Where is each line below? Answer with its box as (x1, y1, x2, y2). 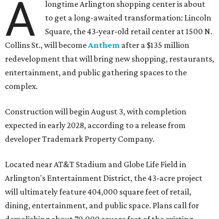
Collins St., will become (5, 40, 88, 50)
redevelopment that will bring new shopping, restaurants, (5, 54, 214, 64)
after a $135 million (121, 40, 189, 50)
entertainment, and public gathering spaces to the (5, 67, 187, 77)
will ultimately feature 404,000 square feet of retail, (5, 187, 191, 197)
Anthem (88, 40, 120, 50)
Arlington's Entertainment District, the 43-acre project (5, 173, 202, 183)
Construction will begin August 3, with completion (5, 107, 186, 116)
